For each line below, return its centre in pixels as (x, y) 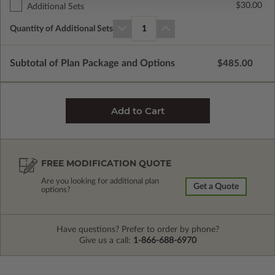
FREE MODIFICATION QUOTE (106, 164)
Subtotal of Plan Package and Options (92, 64)
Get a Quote (216, 187)
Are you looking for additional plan (100, 182)
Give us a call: (106, 241)
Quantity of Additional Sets (61, 29)
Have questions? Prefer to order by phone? (137, 230)
